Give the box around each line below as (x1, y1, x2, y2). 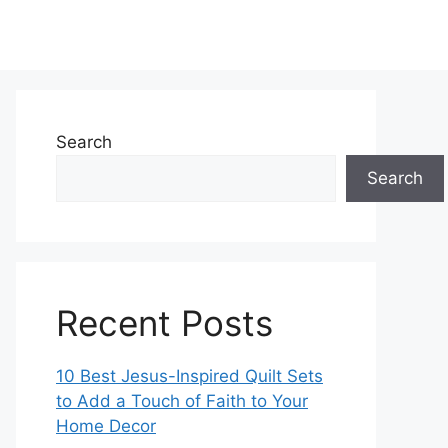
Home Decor (56, 416, 156, 436)
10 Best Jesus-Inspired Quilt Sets (56, 366, 323, 386)
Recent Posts (56, 302, 273, 344)
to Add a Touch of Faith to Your (56, 391, 308, 411)
